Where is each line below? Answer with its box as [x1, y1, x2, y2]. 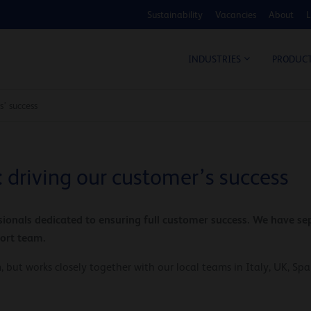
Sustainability [147, 9, 203, 21]
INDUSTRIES [188, 53, 241, 65]
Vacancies [215, 9, 256, 21]
